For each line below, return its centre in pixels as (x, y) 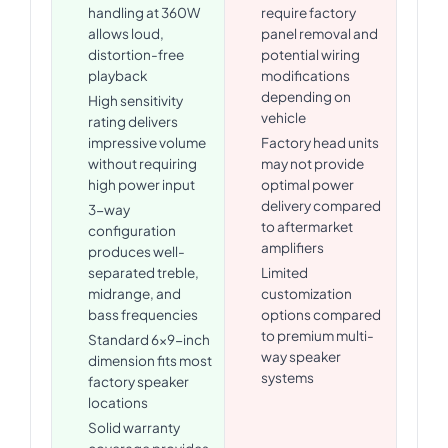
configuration (132, 230)
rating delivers (133, 121)
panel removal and (319, 33)
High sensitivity (135, 100)
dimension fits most (150, 360)
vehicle (283, 117)
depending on (306, 96)
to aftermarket (307, 226)
